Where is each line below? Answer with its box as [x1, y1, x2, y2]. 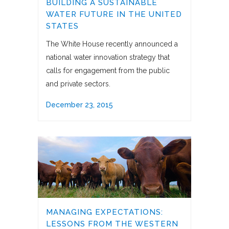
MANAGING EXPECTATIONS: [46, 208, 163, 217]
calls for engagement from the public [46, 66, 170, 75]
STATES [46, 21, 79, 31]
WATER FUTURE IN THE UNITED [46, 10, 182, 19]
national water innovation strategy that [46, 53, 170, 62]
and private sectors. [46, 80, 110, 88]
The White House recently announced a [46, 40, 178, 49]
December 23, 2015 [46, 101, 113, 109]
